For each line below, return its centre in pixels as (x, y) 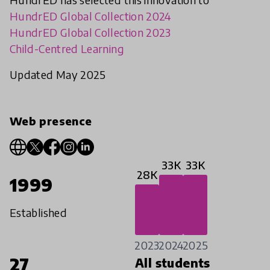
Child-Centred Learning (67, 49)
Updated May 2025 (58, 75)
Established (38, 213)
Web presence (51, 121)
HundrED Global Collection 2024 (90, 16)
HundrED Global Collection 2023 (90, 33)
